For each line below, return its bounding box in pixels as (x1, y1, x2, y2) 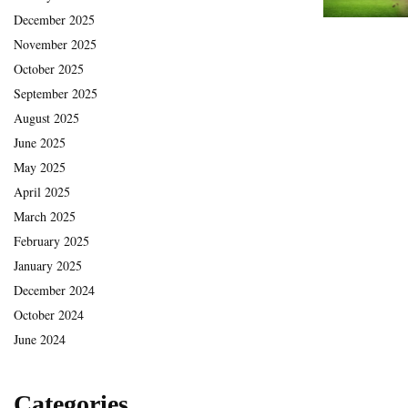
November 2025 (14, 35, 97, 53)
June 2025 (14, 133, 66, 151)
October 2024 (14, 305, 84, 323)
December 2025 (14, 10, 95, 28)
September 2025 (14, 84, 97, 102)
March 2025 (14, 207, 76, 225)
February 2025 (14, 231, 89, 250)
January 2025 (14, 256, 82, 274)
